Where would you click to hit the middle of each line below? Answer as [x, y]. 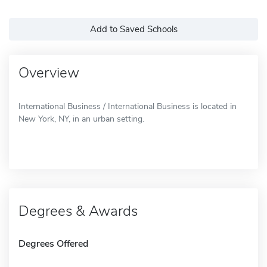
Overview [49, 72]
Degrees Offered [53, 243]
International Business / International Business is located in [128, 106]
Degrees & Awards [78, 211]
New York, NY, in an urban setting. [81, 119]
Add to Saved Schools [133, 29]
